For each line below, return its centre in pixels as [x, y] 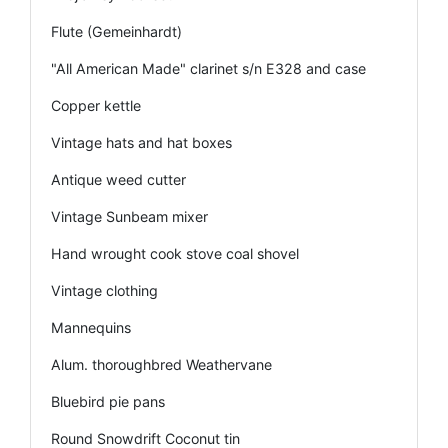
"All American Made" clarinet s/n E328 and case [208, 68]
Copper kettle [96, 105]
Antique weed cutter [118, 179]
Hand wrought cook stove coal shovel [175, 253]
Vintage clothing [104, 290]
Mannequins [91, 327]
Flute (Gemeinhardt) [116, 31]
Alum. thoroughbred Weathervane [161, 364]
